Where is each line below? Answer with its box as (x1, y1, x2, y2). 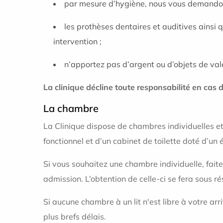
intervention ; (53, 36, 102, 46)
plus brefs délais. (43, 212, 106, 222)
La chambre (43, 102, 99, 114)
